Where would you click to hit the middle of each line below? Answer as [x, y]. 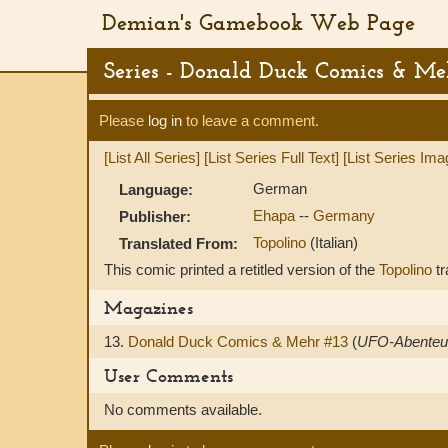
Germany [344, 215]
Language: [156, 189]
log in [165, 120]
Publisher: [155, 216]
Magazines [148, 307]
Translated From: [178, 243]
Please [123, 120]
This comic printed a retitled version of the [241, 269]
